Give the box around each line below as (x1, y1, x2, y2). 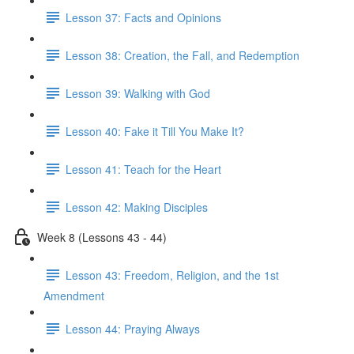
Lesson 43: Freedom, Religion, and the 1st (66, 266, 279, 283)
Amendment (43, 288, 104, 303)
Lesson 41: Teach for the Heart (66, 160, 221, 177)
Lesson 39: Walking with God (66, 85, 210, 101)
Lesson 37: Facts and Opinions (66, 9, 221, 25)
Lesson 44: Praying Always (66, 320, 200, 337)
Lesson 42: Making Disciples (66, 198, 208, 215)
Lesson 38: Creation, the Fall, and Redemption (66, 47, 299, 63)
